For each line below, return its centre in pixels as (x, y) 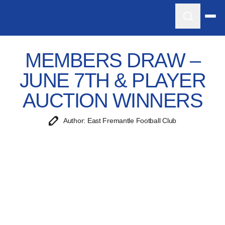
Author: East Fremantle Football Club (120, 121)
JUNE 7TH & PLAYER (113, 80)
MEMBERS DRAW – (113, 60)
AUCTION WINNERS (113, 100)
